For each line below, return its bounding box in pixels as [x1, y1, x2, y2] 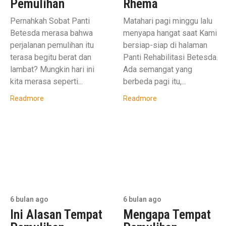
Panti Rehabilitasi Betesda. [123, 52, 218, 62]
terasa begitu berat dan [10, 52, 91, 62]
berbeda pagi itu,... [123, 77, 186, 86]
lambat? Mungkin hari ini [10, 65, 94, 74]
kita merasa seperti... [10, 77, 83, 86]
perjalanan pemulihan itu [10, 40, 94, 50]
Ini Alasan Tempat [10, 207, 102, 222]
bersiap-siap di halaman [123, 40, 207, 50]
